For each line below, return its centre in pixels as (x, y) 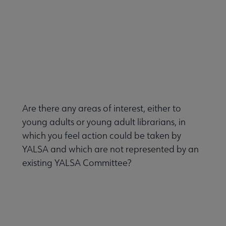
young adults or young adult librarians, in (104, 122)
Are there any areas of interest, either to (102, 108)
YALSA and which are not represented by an (110, 149)
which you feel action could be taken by (102, 135)
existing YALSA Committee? (77, 162)
